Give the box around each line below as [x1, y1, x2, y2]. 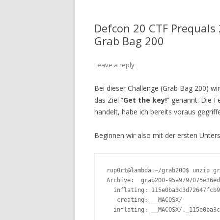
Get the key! [123, 95, 167, 105]
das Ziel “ [94, 95, 123, 105]
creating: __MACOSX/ [107, 196, 182, 204]
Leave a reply [94, 60, 135, 70]
